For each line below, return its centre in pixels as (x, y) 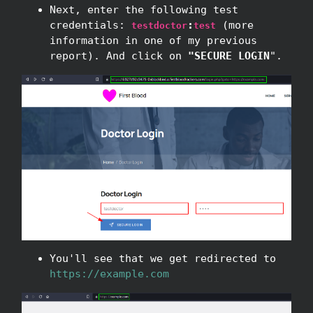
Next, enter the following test (144, 9)
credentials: (90, 25)
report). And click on (119, 56)
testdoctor (159, 25)
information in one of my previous (153, 40)
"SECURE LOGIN (229, 56)
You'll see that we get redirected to (163, 258)
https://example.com (109, 274)
